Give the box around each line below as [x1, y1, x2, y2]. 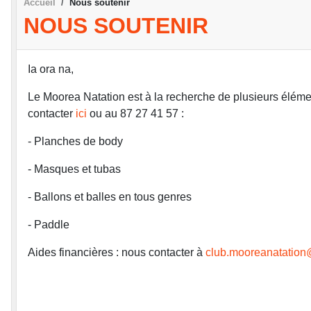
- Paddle [28, 219, 72, 231]
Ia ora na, [28, 63, 74, 76]
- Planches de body [28, 135, 123, 148]
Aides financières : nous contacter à [28, 246, 205, 259]
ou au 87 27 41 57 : [87, 108, 184, 120]
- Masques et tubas [28, 163, 121, 176]
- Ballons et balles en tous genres [28, 191, 192, 203]
